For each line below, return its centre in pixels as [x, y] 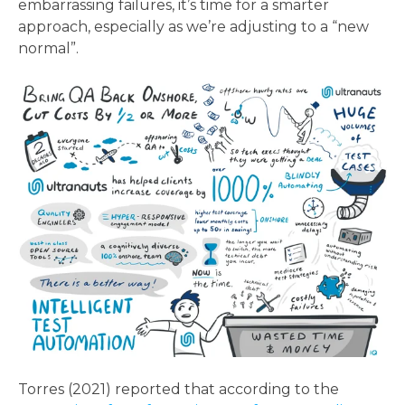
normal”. [48, 49]
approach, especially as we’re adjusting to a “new [193, 27]
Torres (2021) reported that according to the [179, 390]
